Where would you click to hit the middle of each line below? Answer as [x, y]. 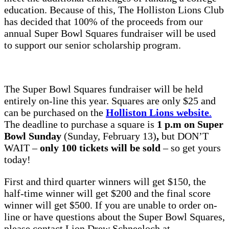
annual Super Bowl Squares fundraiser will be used [110, 33]
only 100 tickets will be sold [100, 147]
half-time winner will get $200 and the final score [107, 193]
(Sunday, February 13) [109, 136]
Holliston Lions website [157, 112]
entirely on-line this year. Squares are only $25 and [110, 100]
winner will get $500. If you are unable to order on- [111, 205]
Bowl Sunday [33, 136]
